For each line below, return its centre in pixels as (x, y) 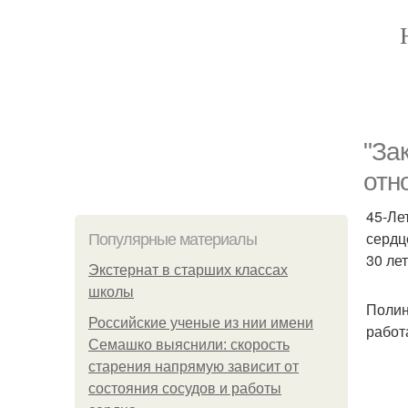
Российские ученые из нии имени (201, 323)
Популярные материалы (173, 240)
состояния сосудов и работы (185, 388)
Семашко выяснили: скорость (189, 345)
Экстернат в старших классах (188, 270)
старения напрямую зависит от (194, 367)
